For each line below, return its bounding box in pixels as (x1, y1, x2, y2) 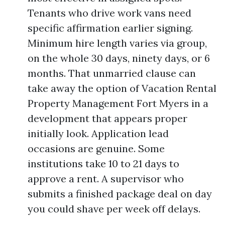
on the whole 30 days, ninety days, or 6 (28, 52, 210, 64)
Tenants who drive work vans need (28, 7, 191, 19)
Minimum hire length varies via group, (28, 37, 207, 49)
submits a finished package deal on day (28, 187, 212, 200)
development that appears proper (28, 112, 187, 125)
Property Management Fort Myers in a (28, 97, 208, 109)
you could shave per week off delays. (28, 202, 200, 215)
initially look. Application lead (28, 127, 169, 140)
